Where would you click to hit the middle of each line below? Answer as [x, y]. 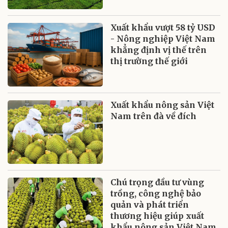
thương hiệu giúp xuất [158, 216]
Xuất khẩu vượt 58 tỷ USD [163, 27]
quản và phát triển [150, 204]
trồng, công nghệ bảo [156, 193]
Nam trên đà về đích [154, 116]
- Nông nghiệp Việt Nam [163, 38]
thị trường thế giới [149, 61]
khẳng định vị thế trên [159, 50]
